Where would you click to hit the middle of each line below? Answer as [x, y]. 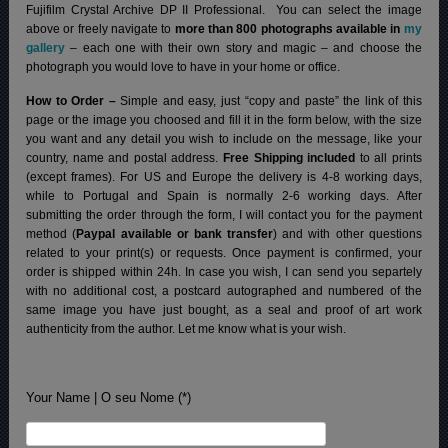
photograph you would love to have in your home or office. [183, 66]
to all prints [388, 157]
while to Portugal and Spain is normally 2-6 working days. [211, 195]
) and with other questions [347, 233]
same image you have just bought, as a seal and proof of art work [224, 309]
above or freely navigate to [100, 28]
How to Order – [73, 100]
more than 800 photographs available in [289, 28]
